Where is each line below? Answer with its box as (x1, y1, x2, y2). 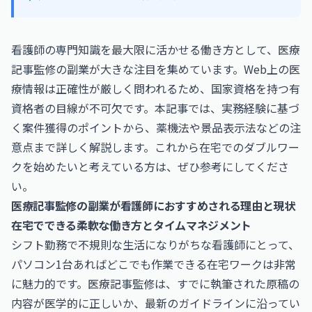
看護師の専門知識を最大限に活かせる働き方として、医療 (11, 41, 300, 58)
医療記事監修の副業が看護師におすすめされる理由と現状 (11, 197, 295, 214)
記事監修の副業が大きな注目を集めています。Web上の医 (11, 61, 300, 77)
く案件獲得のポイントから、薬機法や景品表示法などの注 (11, 119, 301, 136)
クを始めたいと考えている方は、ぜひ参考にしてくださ (11, 158, 289, 175)
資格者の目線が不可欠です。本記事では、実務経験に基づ (11, 100, 299, 116)
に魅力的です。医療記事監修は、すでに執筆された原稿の (11, 275, 299, 292)
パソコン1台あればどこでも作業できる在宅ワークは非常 (11, 256, 296, 272)
